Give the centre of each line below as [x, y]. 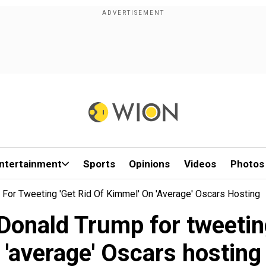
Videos [200, 164]
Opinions [150, 164]
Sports [99, 164]
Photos [247, 164]
